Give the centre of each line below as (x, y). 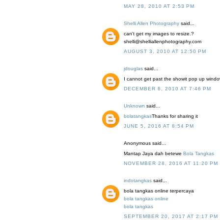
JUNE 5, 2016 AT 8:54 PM (159, 126)
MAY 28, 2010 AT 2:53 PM (159, 6)
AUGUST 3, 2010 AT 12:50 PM (165, 52)
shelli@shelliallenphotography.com (163, 42)
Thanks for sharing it (175, 116)
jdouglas (133, 69)
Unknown (134, 106)
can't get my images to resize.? (159, 34)
